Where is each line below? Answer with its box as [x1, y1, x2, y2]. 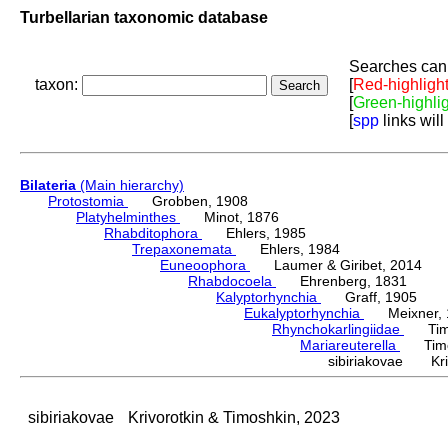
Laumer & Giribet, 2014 [250, 257, 422, 274]
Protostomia [48, 193, 128, 210]
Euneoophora [160, 257, 250, 274]
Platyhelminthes [76, 209, 180, 226]
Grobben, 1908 [128, 193, 248, 210]
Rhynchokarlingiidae [272, 321, 404, 338]
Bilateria [20, 177, 76, 194]
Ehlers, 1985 [202, 225, 306, 242]
